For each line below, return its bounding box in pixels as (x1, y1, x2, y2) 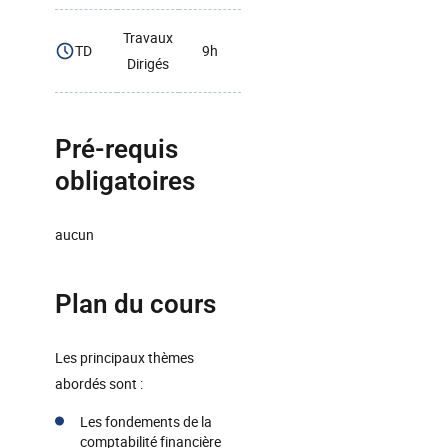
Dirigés (127, 54, 169, 73)
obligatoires (55, 166, 195, 196)
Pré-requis (55, 134, 178, 164)
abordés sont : (55, 374, 143, 393)
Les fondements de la (80, 412, 212, 431)
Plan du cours (55, 289, 216, 319)
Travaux (123, 28, 173, 47)
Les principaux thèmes (55, 348, 194, 367)
